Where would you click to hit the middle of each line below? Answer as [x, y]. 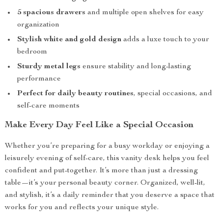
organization [38, 25]
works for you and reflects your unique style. [82, 208]
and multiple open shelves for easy [145, 13]
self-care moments [48, 106]
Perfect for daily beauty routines [75, 94]
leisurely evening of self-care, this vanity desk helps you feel [107, 159]
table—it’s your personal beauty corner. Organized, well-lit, [105, 183]
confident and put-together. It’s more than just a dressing [101, 171]
